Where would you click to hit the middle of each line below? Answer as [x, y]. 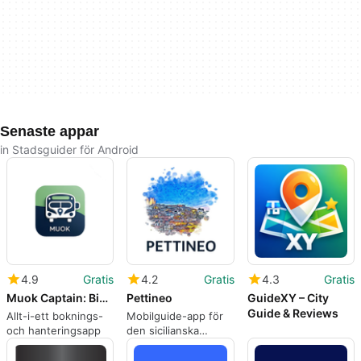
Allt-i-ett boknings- [55, 315]
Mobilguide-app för [175, 315]
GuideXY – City [288, 297]
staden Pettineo [167, 344]
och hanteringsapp [54, 330]
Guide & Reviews [293, 313]
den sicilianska [163, 330]
